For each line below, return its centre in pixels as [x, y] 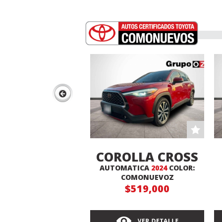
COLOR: [181, 168]
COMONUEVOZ [147, 177]
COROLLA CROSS [147, 157]
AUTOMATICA [125, 168]
